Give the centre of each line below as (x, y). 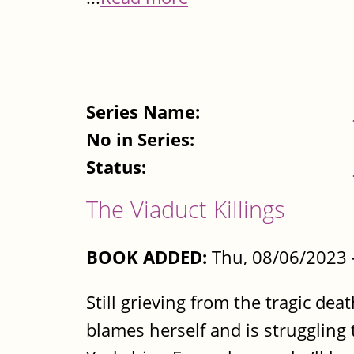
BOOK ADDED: (147, 257)
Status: (119, 168)
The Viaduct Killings (186, 209)
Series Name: (145, 112)
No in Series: (143, 140)
